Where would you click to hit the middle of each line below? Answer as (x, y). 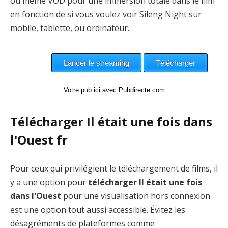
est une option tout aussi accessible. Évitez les (98, 209)
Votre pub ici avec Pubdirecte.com (114, 90)
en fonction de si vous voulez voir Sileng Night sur (106, 14)
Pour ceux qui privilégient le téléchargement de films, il (114, 168)
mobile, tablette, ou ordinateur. (70, 28)
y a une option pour (49, 182)
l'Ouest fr (39, 139)
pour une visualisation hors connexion (136, 196)
